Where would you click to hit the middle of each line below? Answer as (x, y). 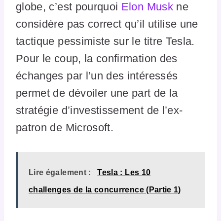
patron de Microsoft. (65, 128)
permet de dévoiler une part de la (97, 93)
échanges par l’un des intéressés (97, 76)
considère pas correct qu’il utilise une (107, 24)
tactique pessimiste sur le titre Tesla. (105, 41)
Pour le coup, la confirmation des (97, 59)
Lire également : (60, 173)
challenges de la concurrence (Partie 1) (105, 190)
